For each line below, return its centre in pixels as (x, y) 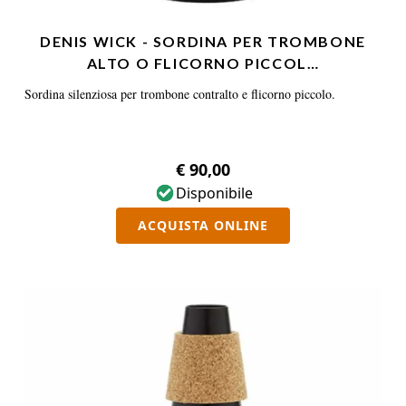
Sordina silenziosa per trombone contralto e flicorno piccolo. (180, 94)
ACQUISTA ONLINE (203, 225)
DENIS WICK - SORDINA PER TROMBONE (203, 41)
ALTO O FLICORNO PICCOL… (203, 63)
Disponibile (214, 193)
